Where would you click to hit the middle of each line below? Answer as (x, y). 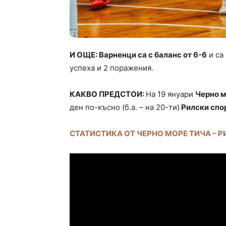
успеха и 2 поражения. (111, 68)
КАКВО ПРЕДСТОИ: (108, 94)
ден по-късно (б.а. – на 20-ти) (125, 107)
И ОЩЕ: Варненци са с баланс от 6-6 (138, 54)
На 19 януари (171, 94)
